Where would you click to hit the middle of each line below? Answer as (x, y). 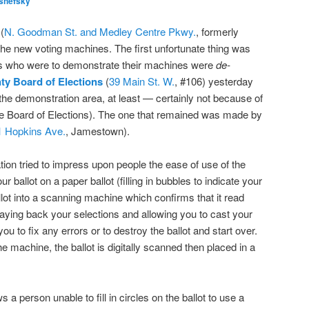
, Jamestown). (98, 131)
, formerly (217, 32)
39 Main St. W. (142, 81)
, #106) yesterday (214, 81)
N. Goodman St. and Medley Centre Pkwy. (100, 32)
